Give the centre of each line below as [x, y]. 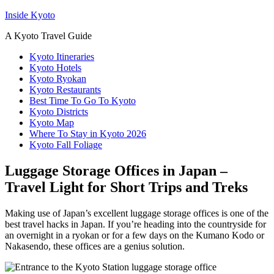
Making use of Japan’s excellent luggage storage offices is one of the [137, 213]
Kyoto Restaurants [65, 90]
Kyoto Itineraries [62, 57]
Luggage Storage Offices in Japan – [116, 170]
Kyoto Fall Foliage [66, 145]
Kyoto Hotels [55, 68]
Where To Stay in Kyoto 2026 [88, 134]
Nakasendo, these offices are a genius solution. [95, 246]
